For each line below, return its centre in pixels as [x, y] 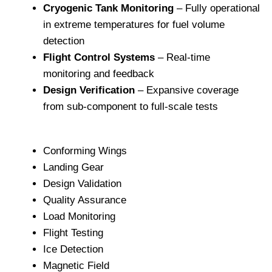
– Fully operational [217, 8]
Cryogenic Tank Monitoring [108, 8]
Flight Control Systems [99, 58]
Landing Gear [73, 167]
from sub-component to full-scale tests [131, 107]
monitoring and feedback [99, 74]
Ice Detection [73, 249]
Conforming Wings [85, 151]
